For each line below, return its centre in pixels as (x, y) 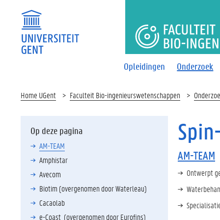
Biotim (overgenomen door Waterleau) (93, 188)
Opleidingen (145, 66)
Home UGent (38, 95)
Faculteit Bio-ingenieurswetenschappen (125, 95)
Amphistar (54, 160)
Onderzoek (195, 66)
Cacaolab (52, 203)
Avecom (50, 174)
